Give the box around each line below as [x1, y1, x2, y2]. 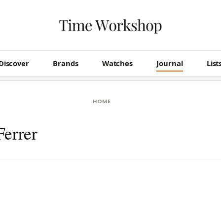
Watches [102, 58, 133, 68]
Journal [156, 58, 183, 68]
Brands [53, 58, 78, 68]
